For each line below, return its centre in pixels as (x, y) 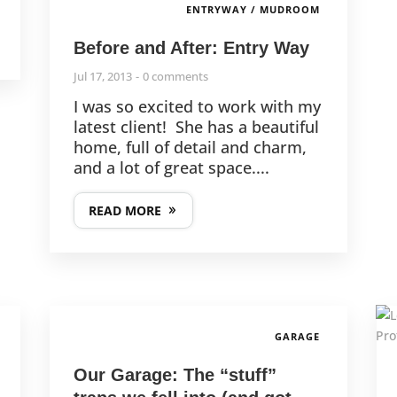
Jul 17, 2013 (102, 76)
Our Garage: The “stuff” (175, 374)
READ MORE (125, 210)
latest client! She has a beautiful (196, 126)
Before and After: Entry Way (191, 47)
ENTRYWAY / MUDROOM (253, 9)
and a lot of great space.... (171, 167)
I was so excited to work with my (197, 106)
